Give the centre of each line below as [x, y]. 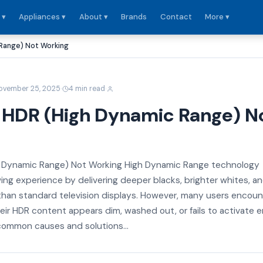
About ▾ [93, 17]
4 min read [87, 88]
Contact [176, 17]
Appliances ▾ [43, 17]
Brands [134, 17]
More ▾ [217, 17]
